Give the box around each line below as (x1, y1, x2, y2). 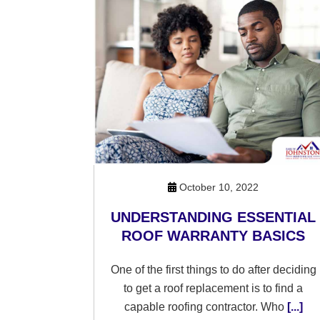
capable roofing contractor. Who (124, 301, 284, 313)
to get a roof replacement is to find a (124, 282, 304, 294)
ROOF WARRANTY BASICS (121, 228, 306, 244)
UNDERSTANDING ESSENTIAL (111, 209, 316, 225)
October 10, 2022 (176, 181, 259, 193)
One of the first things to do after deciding (110, 264, 316, 276)
